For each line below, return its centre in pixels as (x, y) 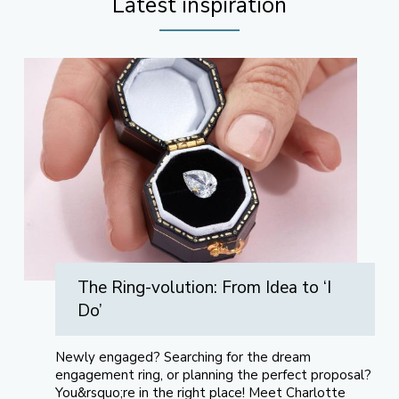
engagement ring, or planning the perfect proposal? (213, 375)
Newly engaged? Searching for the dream (183, 357)
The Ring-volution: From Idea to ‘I (204, 288)
